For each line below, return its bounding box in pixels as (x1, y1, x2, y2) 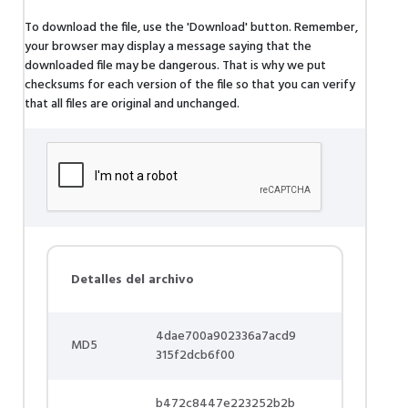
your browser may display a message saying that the (25, 36, 311, 57)
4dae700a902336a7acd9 (156, 326, 296, 347)
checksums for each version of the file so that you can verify (25, 75, 355, 96)
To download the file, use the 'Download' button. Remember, (25, 17, 358, 38)
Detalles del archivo (71, 270, 194, 291)
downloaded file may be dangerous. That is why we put (25, 56, 326, 76)
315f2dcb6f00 (156, 345, 235, 366)
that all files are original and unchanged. (25, 94, 240, 115)
